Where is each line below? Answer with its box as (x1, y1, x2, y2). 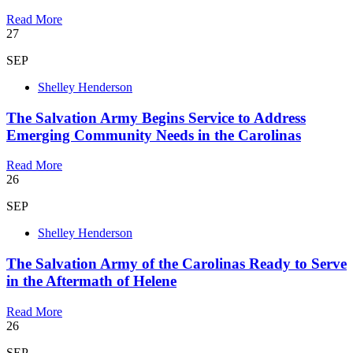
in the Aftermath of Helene (6, 273, 176, 290)
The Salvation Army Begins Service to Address (6, 109, 306, 126)
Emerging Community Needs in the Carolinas (6, 126, 301, 143)
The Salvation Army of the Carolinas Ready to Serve (6, 255, 347, 273)
